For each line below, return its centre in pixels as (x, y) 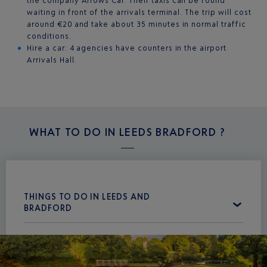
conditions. (49, 36)
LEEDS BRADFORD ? (173, 132)
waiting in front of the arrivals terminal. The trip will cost (139, 12)
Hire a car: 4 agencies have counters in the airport (127, 48)
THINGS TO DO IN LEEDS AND (87, 196)
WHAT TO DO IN (74, 132)
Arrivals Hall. (52, 60)
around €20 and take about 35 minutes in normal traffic (136, 24)
